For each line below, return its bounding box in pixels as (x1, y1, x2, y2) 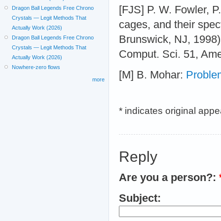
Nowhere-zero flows (12, 64, 61, 70)
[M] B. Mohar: (119, 69, 186, 81)
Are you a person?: (119, 171, 219, 184)
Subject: (119, 192, 161, 204)
